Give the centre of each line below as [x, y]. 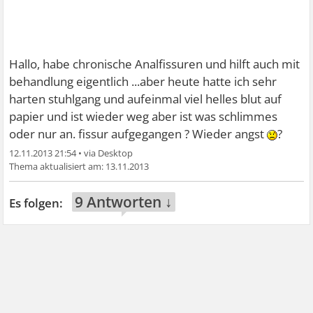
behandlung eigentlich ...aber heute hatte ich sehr [143, 81]
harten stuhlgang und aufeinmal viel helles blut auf [146, 99]
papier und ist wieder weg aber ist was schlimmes [144, 116]
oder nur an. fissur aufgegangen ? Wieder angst [138, 134]
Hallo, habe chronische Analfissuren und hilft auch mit [155, 64]
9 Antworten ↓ [124, 202]
